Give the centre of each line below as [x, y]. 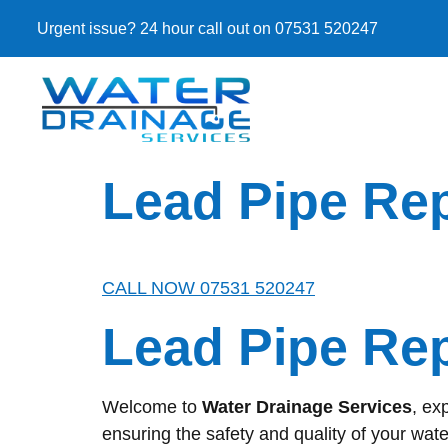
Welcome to [152, 407]
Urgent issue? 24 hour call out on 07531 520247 [207, 28]
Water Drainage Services [307, 407]
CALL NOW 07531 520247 [208, 288]
